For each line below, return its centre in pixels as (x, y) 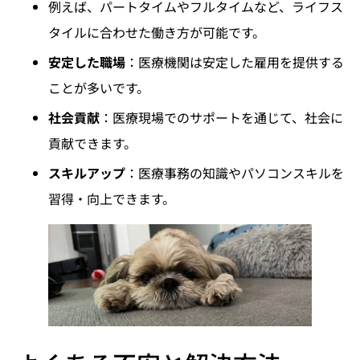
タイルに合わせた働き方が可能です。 (157, 32)
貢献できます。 (92, 143)
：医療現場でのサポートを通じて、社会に (221, 117)
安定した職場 (87, 61)
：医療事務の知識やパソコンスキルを (235, 172)
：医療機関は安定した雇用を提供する (235, 61)
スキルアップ (87, 172)
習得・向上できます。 (112, 198)
